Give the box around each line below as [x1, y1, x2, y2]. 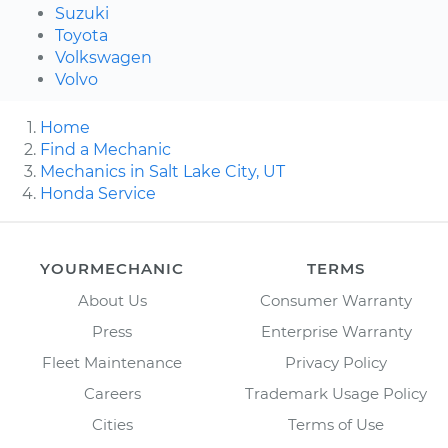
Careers [83, 383, 141, 403]
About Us [77, 290, 147, 310]
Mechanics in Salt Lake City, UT [40, 161, 285, 181]
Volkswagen [55, 47, 152, 67]
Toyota [55, 25, 108, 45]
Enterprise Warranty [260, 321, 412, 341]
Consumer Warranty [260, 290, 412, 310]
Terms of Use [288, 414, 384, 434]
